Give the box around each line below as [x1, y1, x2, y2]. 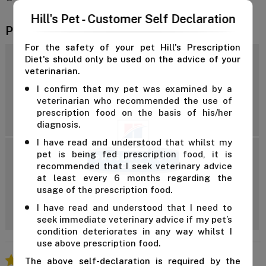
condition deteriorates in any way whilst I [37, 226, 233, 236]
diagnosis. [37, 119, 81, 129]
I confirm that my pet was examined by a [37, 83, 233, 94]
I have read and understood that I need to [37, 202, 233, 213]
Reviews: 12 [110, 105, 154, 115]
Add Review [167, 178, 225, 190]
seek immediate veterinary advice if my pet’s [37, 214, 233, 224]
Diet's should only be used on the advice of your [25, 53, 241, 64]
